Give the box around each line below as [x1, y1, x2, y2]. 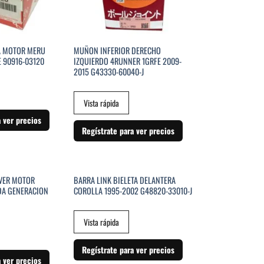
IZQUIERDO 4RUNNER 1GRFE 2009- [73, 55, 181, 68]
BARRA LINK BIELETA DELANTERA [73, 174, 176, 187]
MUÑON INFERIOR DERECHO [73, 44, 161, 57]
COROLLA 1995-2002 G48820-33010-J [73, 184, 192, 197]
